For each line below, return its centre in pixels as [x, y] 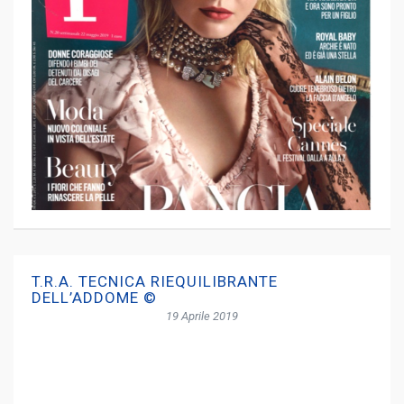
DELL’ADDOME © [94, 298]
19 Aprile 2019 [202, 316]
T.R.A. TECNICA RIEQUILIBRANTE [155, 281]
